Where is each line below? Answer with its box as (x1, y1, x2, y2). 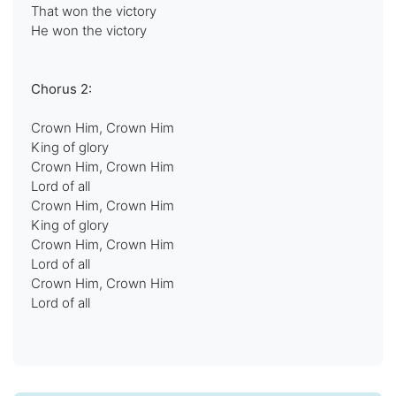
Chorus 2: (31, 80, 92, 97)
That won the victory (31, 3, 156, 19)
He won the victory (31, 22, 147, 39)
